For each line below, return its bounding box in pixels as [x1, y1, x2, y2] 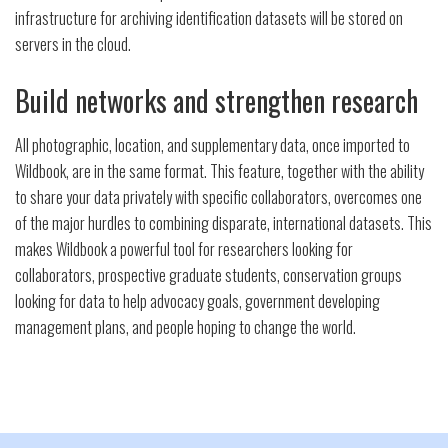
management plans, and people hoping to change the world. [15, 315, 356, 339]
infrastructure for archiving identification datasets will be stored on [15, 6, 403, 30]
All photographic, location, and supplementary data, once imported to [15, 133, 410, 157]
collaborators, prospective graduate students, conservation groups [15, 263, 402, 287]
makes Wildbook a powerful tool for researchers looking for [15, 237, 353, 261]
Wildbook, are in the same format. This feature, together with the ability [15, 159, 424, 183]
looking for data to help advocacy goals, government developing [15, 289, 380, 313]
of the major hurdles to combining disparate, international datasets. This [15, 211, 432, 235]
